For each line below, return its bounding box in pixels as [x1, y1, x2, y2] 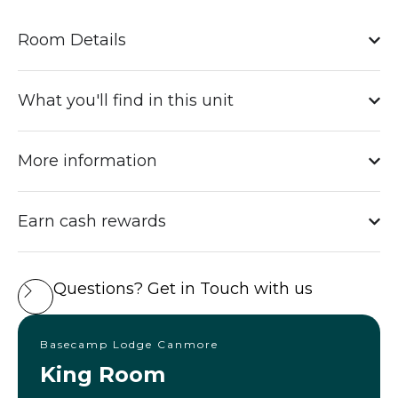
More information [18, 150, 157, 171]
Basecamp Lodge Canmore [40, 337, 219, 351]
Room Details [18, 29, 126, 50]
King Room [40, 361, 165, 387]
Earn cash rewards [18, 211, 166, 231]
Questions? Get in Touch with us [53, 278, 313, 298]
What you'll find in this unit [18, 90, 234, 110]
